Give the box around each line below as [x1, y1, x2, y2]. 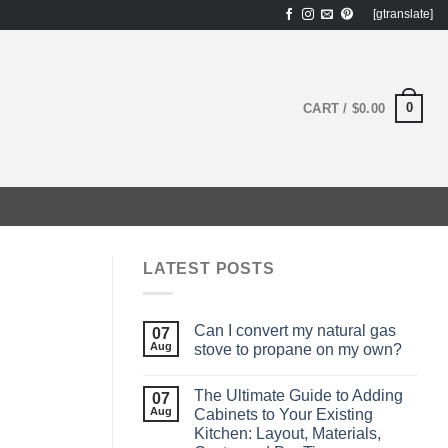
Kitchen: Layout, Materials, [194, 424, 381, 442]
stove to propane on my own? [194, 340, 402, 358]
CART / [303, 100, 352, 116]
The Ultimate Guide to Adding [194, 386, 403, 404]
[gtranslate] [372, 7, 433, 22]
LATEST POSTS [143, 260, 275, 277]
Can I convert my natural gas [194, 321, 396, 339]
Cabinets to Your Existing [194, 405, 373, 423]
